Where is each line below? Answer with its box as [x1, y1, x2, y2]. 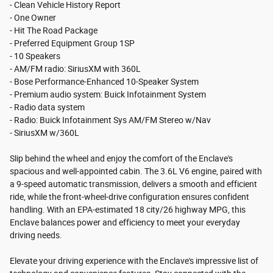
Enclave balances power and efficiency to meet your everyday [10, 218, 240, 228]
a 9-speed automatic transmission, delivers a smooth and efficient [10, 179, 257, 190]
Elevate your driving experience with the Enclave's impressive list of [10, 256, 258, 266]
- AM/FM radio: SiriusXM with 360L [10, 64, 141, 74]
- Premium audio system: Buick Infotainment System [10, 90, 206, 100]
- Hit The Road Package [10, 26, 97, 36]
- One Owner [10, 13, 56, 23]
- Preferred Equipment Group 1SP [10, 38, 135, 49]
